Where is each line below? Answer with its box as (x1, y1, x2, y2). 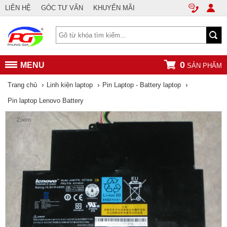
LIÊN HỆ (5, 4, 31, 12)
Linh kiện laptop (47, 81, 93, 89)
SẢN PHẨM (185, 62, 222, 69)
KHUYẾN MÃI (93, 4, 135, 12)
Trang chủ (8, 81, 37, 89)
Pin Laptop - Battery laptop (102, 81, 181, 89)
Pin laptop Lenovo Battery (8, 97, 84, 104)
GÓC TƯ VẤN (41, 4, 83, 12)
